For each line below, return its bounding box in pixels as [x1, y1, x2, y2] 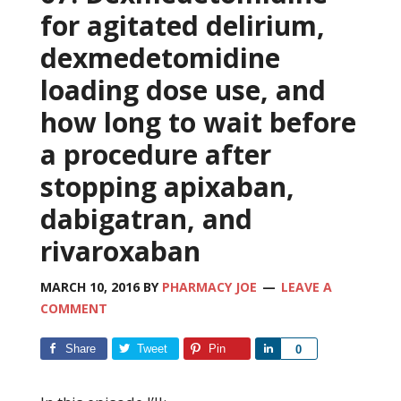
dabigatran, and [39, 200, 252, 237]
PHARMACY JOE [161, 277, 257, 295]
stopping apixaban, [39, 167, 294, 205]
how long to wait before [39, 103, 356, 141]
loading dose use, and [39, 71, 326, 108]
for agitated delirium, [39, 6, 325, 44]
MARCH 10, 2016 [39, 277, 140, 295]
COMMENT [39, 299, 107, 317]
